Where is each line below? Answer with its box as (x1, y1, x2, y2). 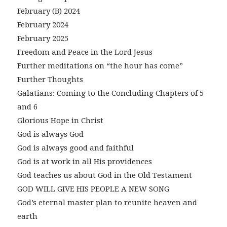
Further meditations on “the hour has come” (17, 61, 183, 71)
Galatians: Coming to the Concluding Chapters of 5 (17, 89, 204, 98)
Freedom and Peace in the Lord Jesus (17, 48, 153, 57)
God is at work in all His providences (17, 157, 152, 167)
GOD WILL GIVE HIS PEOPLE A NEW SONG (17, 184, 169, 194)
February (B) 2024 (17, 7, 80, 16)
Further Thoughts (17, 75, 83, 85)
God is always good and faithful (17, 143, 134, 153)
